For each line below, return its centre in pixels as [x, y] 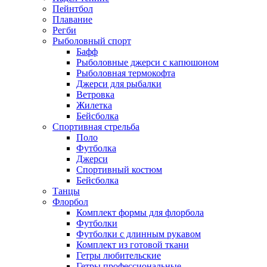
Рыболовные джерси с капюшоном [148, 63]
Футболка [96, 148]
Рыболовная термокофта [126, 73]
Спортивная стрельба [96, 127]
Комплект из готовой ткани [133, 245]
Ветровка [95, 95]
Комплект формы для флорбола [140, 213]
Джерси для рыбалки [119, 84]
